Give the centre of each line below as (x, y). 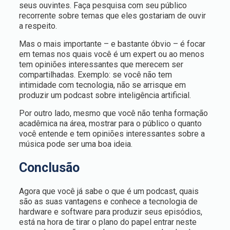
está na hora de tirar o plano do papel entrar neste (108, 222)
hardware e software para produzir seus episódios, (110, 212)
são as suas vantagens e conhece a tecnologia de (108, 202)
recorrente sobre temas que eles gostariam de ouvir (112, 16)
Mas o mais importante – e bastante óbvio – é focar (112, 44)
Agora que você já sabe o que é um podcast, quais (109, 191)
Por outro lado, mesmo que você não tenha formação (113, 113)
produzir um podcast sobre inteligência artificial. (105, 95)
